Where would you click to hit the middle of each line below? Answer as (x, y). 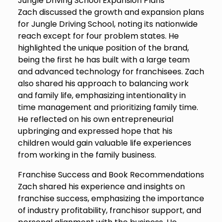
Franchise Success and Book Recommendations (111, 175)
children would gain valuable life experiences (104, 143)
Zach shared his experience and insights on (101, 187)
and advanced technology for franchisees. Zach (111, 72)
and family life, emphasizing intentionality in (102, 96)
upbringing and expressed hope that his (95, 131)
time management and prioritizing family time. (108, 108)
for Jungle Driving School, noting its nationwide (108, 24)
